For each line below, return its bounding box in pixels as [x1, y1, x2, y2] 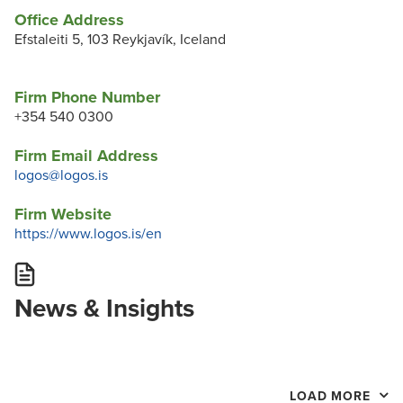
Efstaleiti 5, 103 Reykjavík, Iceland [14, 31, 226, 49]
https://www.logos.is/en [14, 225, 162, 244]
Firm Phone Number [14, 87, 160, 108]
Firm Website [14, 204, 112, 225]
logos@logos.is [14, 166, 108, 185]
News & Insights [14, 293, 194, 325]
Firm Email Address [14, 146, 158, 166]
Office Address [14, 10, 124, 31]
